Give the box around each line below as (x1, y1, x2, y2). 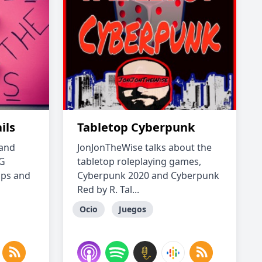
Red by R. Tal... (77, 183, 139, 196)
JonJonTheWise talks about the (77, 141, 212, 154)
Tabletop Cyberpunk (77, 119, 195, 135)
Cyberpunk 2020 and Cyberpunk (77, 169, 219, 182)
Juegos (119, 204, 146, 215)
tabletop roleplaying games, (77, 155, 201, 168)
